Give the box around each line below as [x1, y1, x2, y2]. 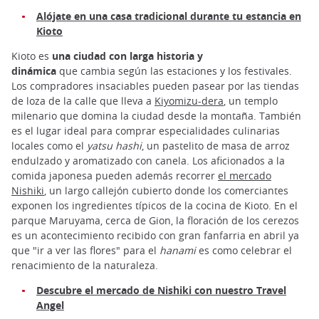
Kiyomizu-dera [155, 93, 224, 108]
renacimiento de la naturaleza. [11, 258, 158, 272]
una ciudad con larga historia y [52, 48, 203, 63]
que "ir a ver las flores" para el [11, 243, 159, 257]
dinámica [11, 63, 56, 78]
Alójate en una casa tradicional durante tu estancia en [36, 9, 301, 23]
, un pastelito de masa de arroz [142, 138, 290, 152]
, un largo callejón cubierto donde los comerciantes [44, 183, 288, 197]
